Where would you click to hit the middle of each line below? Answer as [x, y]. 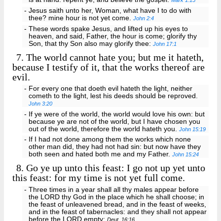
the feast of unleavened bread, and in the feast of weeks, [118, 204]
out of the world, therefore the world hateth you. [104, 129]
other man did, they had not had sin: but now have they [115, 147]
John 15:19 [193, 129]
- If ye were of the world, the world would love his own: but [114, 114]
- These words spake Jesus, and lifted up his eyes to [106, 29]
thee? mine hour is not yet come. [81, 18]
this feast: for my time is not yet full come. [99, 178]
